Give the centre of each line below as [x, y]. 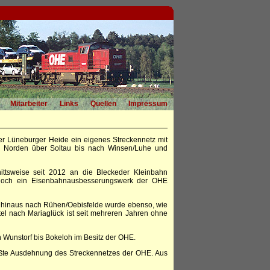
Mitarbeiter [29, 104]
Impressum [148, 104]
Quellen [103, 104]
